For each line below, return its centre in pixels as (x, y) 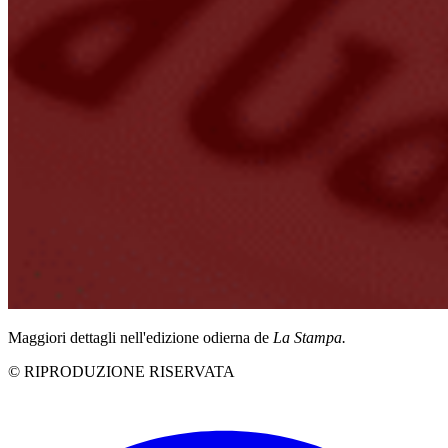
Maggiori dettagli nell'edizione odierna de (140, 338)
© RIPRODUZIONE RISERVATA (121, 372)
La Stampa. (309, 338)
